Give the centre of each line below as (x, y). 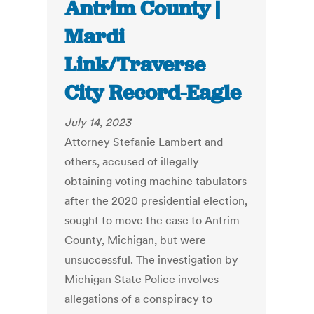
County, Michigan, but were (136, 240)
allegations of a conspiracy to (139, 299)
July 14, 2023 (98, 122)
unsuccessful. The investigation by (152, 260)
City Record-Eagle (153, 93)
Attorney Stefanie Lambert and (144, 142)
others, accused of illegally (132, 162)
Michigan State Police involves (142, 279)
